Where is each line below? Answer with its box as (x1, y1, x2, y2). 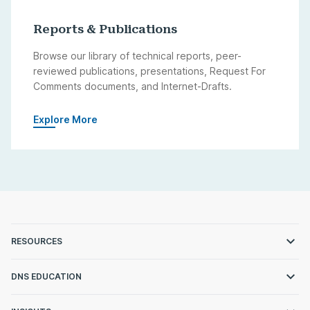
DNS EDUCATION (11, 271, 82, 282)
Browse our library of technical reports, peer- (33, 49, 241, 62)
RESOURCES (11, 235, 62, 246)
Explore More (33, 113, 98, 125)
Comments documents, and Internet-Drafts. (33, 80, 232, 92)
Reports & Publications (33, 21, 177, 36)
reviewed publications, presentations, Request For (33, 64, 266, 77)
